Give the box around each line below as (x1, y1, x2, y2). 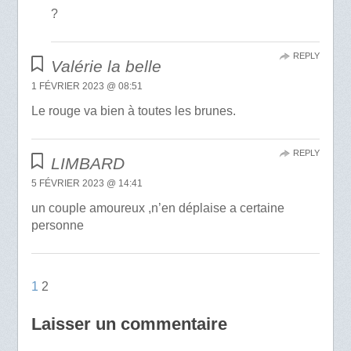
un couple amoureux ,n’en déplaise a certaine (31, 201, 284, 215)
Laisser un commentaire (31, 314, 227, 335)
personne (31, 219, 84, 233)
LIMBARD (51, 154, 125, 173)
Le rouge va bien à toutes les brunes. (31, 104, 236, 118)
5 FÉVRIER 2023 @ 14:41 (31, 178, 143, 190)
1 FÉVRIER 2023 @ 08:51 (31, 81, 143, 92)
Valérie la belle (51, 57, 162, 76)
